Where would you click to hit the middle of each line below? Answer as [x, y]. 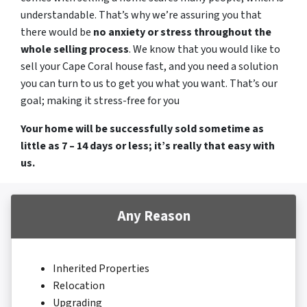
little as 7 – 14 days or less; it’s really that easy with [148, 146]
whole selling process [75, 50]
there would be [57, 33]
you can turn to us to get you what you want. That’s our [149, 84]
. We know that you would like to [205, 50]
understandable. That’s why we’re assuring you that [141, 15]
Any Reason [153, 217]
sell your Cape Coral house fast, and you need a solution [149, 67]
